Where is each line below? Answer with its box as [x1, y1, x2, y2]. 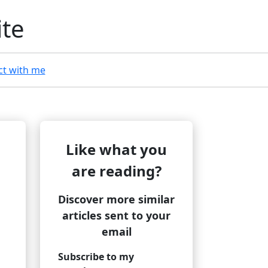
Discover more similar [58, 192, 175, 206]
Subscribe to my [58, 250, 134, 263]
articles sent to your [62, 208, 170, 223]
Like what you [66, 139, 167, 159]
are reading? [71, 161, 162, 181]
